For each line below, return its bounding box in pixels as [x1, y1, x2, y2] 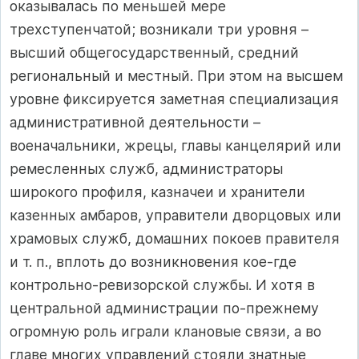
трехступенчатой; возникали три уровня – [10, 21, 309, 38]
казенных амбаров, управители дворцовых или [10, 207, 341, 224]
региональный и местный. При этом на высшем [10, 67, 343, 85]
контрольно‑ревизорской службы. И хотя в [10, 276, 315, 294]
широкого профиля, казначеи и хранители [10, 184, 305, 201]
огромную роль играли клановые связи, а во [10, 323, 321, 341]
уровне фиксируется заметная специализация [10, 91, 339, 108]
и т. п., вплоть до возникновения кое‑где [10, 253, 296, 271]
